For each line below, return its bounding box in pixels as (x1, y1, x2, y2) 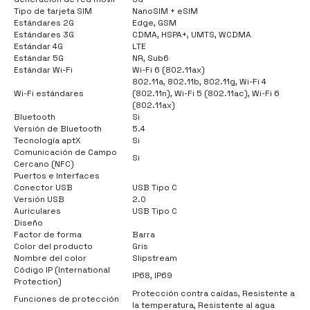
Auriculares (14, 205, 61, 217)
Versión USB (14, 193, 64, 205)
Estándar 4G (14, 40, 63, 52)
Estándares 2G (14, 17, 74, 28)
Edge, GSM (132, 17, 176, 28)
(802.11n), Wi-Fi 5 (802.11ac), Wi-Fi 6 (132, 87, 280, 99)
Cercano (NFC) (14, 158, 74, 170)
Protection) (14, 275, 62, 287)
